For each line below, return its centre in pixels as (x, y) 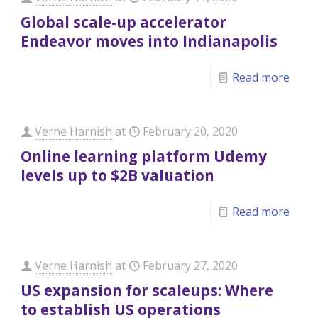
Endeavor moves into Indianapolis (149, 41)
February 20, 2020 (191, 131)
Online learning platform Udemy (144, 156)
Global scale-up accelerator (124, 22)
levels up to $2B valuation (118, 175)
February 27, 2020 (191, 265)
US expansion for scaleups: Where (147, 290)
